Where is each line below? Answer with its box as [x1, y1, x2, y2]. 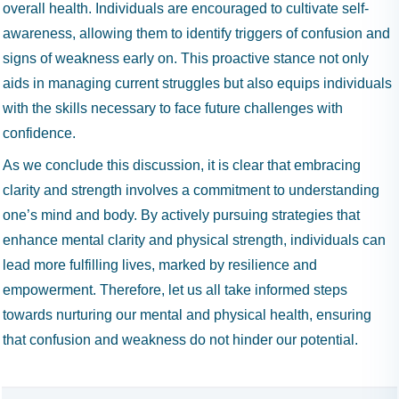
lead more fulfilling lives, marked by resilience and [3, 257, 317, 273]
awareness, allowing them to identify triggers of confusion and [3, 26, 390, 41]
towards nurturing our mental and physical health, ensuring [3, 307, 371, 322]
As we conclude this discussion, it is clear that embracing [3, 158, 361, 173]
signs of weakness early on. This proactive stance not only [3, 51, 369, 66]
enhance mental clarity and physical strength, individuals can [3, 232, 386, 248]
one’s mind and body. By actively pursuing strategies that [3, 208, 360, 223]
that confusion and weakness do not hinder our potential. [3, 332, 358, 347]
